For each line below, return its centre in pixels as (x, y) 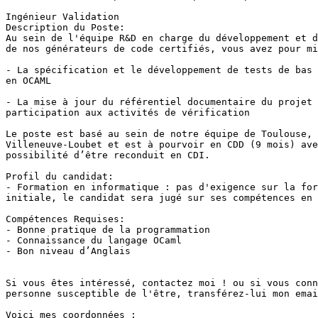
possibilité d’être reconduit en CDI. (108, 155)
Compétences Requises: (65, 219)
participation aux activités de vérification (128, 113)
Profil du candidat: (60, 177)
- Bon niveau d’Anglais (68, 251)
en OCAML (28, 81)
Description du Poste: (65, 28)
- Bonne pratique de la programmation (108, 230)
